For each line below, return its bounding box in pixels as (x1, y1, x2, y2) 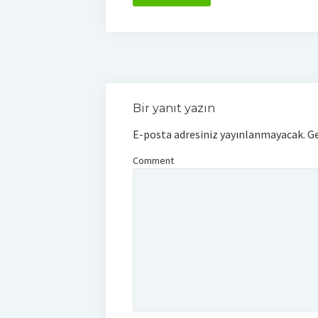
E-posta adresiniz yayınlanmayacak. (132, 126, 305, 141)
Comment (132, 153, 174, 167)
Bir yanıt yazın (132, 101, 215, 115)
